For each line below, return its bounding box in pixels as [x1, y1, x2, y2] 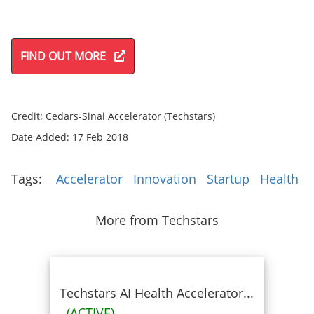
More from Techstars [95, 212, 219, 228]
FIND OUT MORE [20, 48, 114, 64]
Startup [207, 170, 250, 187]
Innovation [133, 170, 196, 187]
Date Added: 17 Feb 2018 [11, 130, 128, 144]
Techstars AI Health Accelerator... [59, 285, 254, 301]
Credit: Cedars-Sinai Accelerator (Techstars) [11, 109, 218, 123]
